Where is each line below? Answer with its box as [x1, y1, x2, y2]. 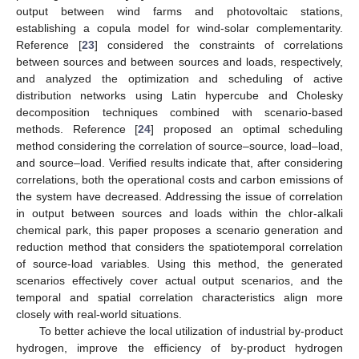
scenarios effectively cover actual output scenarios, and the [16, 273, 343, 287]
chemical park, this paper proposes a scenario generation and [16, 223, 343, 236]
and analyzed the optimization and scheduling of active [16, 71, 343, 85]
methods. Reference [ [16, 122, 138, 135]
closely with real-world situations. [16, 307, 182, 321]
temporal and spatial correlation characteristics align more [16, 290, 343, 304]
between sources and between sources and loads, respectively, [16, 54, 343, 68]
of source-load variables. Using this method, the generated [16, 256, 343, 270]
